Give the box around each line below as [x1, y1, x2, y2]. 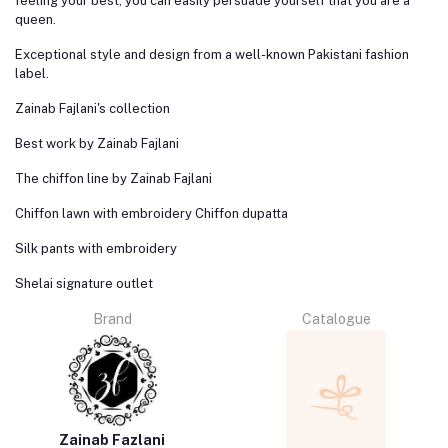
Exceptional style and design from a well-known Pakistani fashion [15, 47, 409, 63]
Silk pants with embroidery [15, 241, 177, 257]
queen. [15, 12, 56, 28]
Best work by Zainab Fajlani [15, 136, 179, 152]
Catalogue [301, 311, 371, 328]
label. [15, 66, 49, 82]
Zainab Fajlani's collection [15, 101, 170, 117]
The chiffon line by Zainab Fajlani [15, 171, 212, 187]
